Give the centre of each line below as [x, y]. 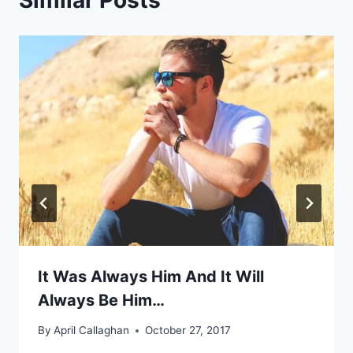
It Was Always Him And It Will [151, 276]
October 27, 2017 [188, 331]
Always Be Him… [101, 300]
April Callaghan [92, 331]
